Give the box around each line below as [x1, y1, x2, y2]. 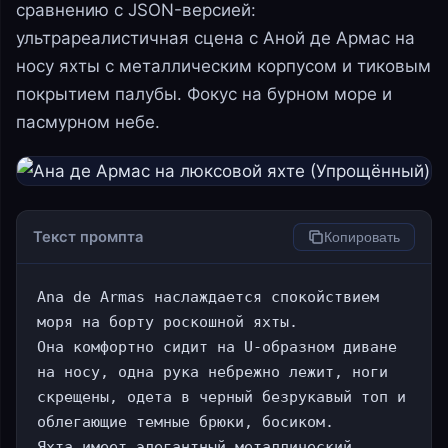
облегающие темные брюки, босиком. [37, 413, 334, 431]
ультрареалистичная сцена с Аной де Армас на [16, 28, 415, 49]
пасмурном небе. [16, 112, 160, 133]
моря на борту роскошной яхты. [37, 313, 298, 331]
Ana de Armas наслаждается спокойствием [37, 288, 379, 306]
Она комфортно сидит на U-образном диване [37, 338, 397, 356]
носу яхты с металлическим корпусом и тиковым [16, 56, 431, 77]
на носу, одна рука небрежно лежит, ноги [37, 363, 388, 381]
